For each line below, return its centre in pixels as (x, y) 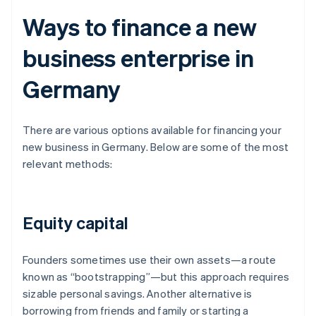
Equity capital (76, 223)
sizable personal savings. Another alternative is (138, 294)
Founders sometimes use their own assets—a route (150, 260)
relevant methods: (68, 164)
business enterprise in (138, 58)
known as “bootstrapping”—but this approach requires (156, 277)
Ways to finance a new (140, 27)
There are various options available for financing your (152, 130)
